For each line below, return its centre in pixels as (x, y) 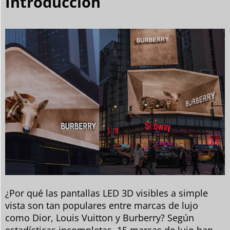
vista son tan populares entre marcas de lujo (102, 206)
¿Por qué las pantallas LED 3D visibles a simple (107, 193)
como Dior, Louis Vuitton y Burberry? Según (100, 218)
